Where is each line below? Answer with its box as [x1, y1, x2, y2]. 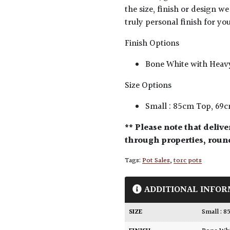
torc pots [174, 155, 202, 167]
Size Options [125, 79, 172, 93]
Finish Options [125, 37, 180, 51]
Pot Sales [142, 155, 170, 167]
